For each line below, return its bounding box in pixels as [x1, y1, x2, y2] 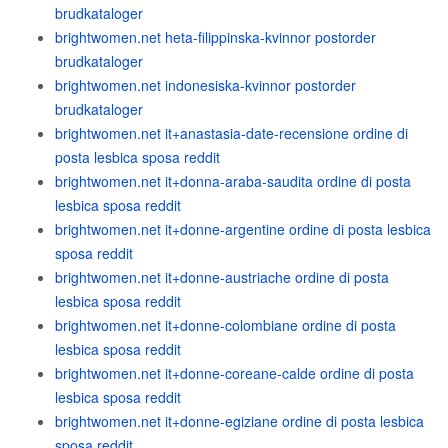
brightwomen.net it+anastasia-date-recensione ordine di [55, 123, 408, 143]
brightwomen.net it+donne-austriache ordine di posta [55, 267, 389, 287]
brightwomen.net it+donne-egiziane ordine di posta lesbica [55, 411, 424, 431]
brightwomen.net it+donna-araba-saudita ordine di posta [55, 171, 411, 191]
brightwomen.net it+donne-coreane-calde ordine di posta [55, 363, 414, 383]
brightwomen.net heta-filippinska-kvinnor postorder [55, 27, 376, 47]
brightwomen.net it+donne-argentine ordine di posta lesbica [55, 219, 431, 239]
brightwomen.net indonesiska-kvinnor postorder [55, 75, 356, 95]
